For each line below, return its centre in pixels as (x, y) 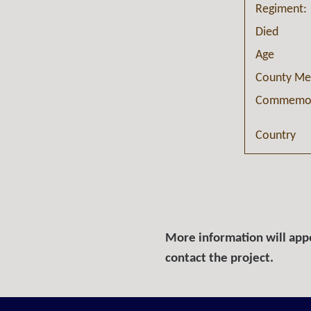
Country (276, 136)
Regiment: (281, 10)
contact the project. (220, 259)
